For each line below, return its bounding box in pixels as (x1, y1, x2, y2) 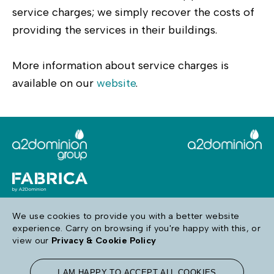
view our (12, 235, 51, 246)
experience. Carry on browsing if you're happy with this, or (12, 223, 261, 234)
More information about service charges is (12, 58, 229, 72)
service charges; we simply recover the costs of (12, 5, 254, 19)
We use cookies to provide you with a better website (12, 210, 240, 221)
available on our (12, 76, 97, 90)
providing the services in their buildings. (12, 23, 219, 37)
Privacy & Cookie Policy (51, 235, 157, 246)
